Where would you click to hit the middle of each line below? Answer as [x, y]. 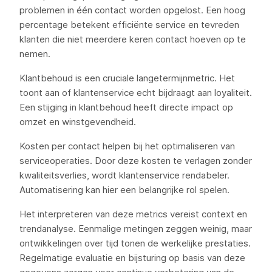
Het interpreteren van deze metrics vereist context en [133, 214]
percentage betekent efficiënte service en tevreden [129, 25]
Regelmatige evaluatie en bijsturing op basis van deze [132, 258]
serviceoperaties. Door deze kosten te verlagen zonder [136, 161]
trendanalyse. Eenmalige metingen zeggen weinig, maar [136, 229]
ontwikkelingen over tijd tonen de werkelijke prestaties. [135, 243]
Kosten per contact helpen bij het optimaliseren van [127, 146]
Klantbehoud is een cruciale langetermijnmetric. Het [127, 78]
